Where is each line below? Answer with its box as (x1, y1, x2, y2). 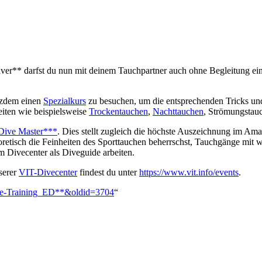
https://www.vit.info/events (139, 167, 239, 177)
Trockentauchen (89, 106, 148, 116)
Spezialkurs (43, 95, 86, 106)
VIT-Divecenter (19, 167, 77, 177)
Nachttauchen (153, 106, 204, 116)
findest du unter (77, 167, 139, 177)
